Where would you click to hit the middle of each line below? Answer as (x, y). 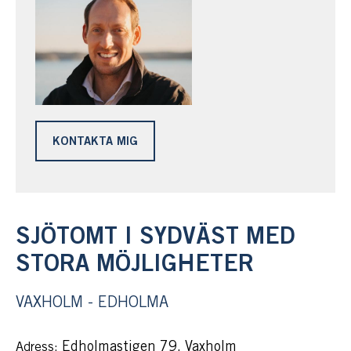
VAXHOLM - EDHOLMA (92, 303)
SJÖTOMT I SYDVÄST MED (156, 237)
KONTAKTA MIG (95, 142)
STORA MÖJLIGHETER (135, 265)
